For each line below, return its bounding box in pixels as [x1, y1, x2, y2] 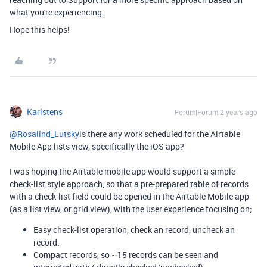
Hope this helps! [10, 23, 70, 35]
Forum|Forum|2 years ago [175, 107, 257, 117]
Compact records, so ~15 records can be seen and [33, 249, 218, 260]
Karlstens [27, 105, 63, 117]
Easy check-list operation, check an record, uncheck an [33, 223, 235, 235]
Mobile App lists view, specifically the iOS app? [10, 140, 184, 152]
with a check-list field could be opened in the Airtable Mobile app [10, 190, 249, 202]
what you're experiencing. [10, 6, 104, 18]
